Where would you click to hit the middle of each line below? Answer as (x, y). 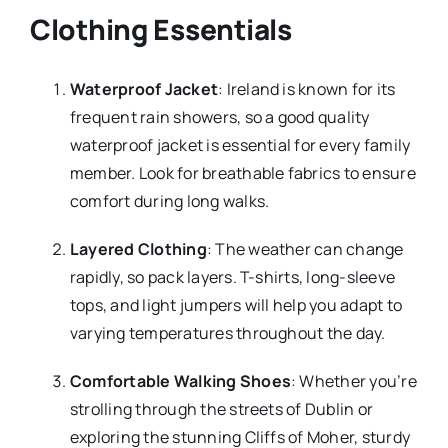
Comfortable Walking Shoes (180, 380)
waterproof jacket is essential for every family (240, 144)
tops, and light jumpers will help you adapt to (236, 304)
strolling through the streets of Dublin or (221, 408)
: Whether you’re (353, 380)
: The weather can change (305, 248)
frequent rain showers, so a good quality (219, 116)
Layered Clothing (138, 248)
